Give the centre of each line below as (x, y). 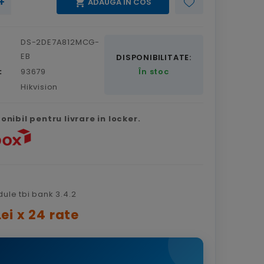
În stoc (154, 71)
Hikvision (39, 87)
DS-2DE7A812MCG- (60, 42)
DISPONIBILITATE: (154, 57)
